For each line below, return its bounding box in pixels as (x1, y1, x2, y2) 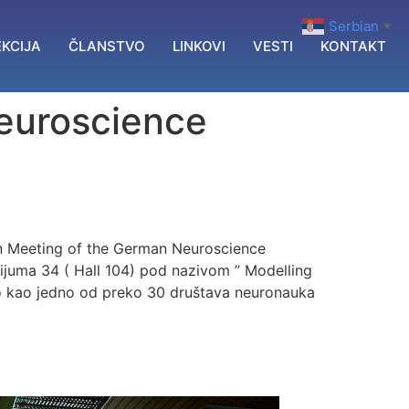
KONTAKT (320, 37, 386, 55)
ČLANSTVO (68, 37, 145, 55)
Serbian (329, 16, 379, 35)
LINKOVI (172, 37, 225, 55)
